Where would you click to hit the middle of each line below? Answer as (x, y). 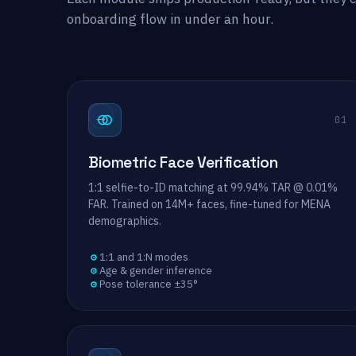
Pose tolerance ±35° (149, 284)
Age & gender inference (156, 271)
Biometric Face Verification (183, 163)
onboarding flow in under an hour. (170, 19)
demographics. (125, 221)
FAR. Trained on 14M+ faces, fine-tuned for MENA (209, 204)
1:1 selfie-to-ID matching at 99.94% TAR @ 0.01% (213, 188)
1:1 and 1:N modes (144, 257)
